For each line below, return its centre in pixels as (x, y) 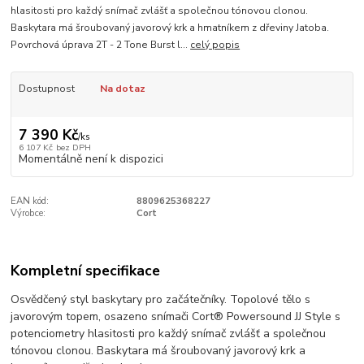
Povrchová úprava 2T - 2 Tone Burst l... (101, 45)
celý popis (215, 45)
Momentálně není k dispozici (91, 158)
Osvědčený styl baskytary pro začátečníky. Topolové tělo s (161, 300)
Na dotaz (122, 89)
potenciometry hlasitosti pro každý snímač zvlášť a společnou (169, 334)
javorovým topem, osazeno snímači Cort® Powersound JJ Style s (176, 317)
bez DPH (73, 147)
